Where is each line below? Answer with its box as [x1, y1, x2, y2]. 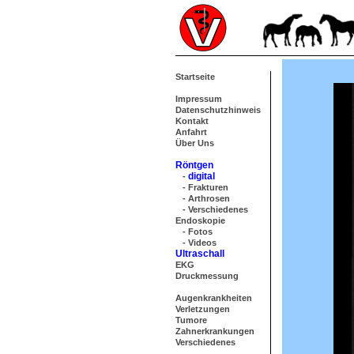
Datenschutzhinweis [175, 105, 261, 115]
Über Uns [175, 138, 214, 148]
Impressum [175, 94, 222, 104]
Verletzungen [175, 304, 230, 314]
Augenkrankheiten [175, 293, 252, 303]
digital [188, 171, 215, 182]
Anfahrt [175, 127, 207, 137]
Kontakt [175, 116, 209, 126]
